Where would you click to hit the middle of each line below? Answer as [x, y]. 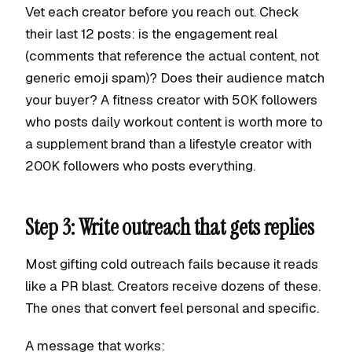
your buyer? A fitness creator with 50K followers [171, 100]
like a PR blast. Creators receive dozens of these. [173, 286]
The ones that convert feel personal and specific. [172, 308]
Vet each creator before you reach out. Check [162, 12]
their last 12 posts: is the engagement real [151, 34]
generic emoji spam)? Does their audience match [175, 78]
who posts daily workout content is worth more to [174, 122]
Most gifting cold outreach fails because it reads [172, 264]
